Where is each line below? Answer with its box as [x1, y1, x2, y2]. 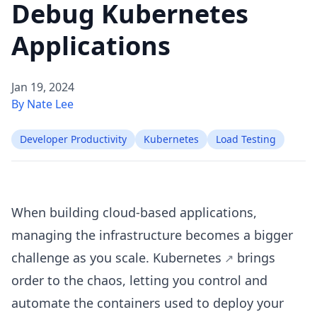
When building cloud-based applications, [11, 204, 257, 221]
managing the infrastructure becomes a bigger [11, 226, 293, 243]
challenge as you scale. [11, 249, 153, 266]
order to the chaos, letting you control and [11, 272, 267, 289]
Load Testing [216, 132, 276, 146]
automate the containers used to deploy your [11, 294, 284, 311]
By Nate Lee [11, 96, 74, 112]
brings [234, 249, 275, 266]
